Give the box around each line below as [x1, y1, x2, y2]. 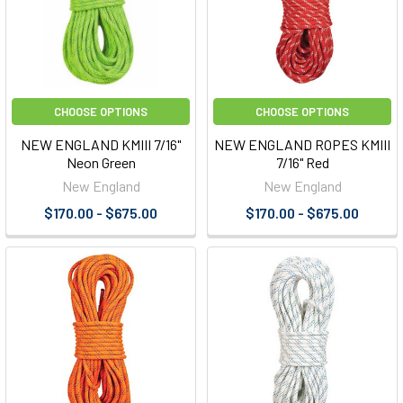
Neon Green [66, 154, 136, 172]
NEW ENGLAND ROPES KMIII [214, 136, 390, 154]
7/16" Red [275, 154, 329, 172]
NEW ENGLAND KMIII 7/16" [21, 136, 181, 154]
